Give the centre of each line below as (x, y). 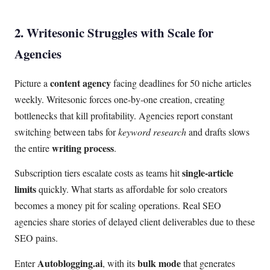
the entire (33, 148)
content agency (80, 83)
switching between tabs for (66, 131)
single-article (208, 173)
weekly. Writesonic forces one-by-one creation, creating (120, 99)
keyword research (152, 131)
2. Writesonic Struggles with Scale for (114, 32)
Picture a (32, 83)
